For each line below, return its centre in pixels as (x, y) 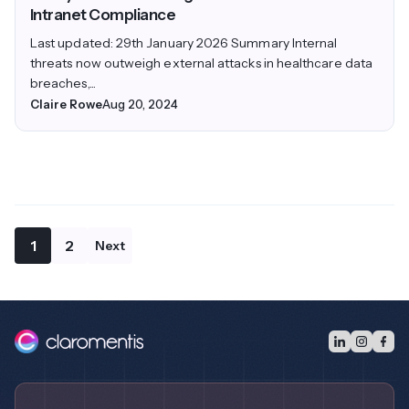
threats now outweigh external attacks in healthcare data (201, 63)
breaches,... (63, 83)
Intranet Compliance (103, 14)
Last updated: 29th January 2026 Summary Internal (184, 42)
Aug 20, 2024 (140, 104)
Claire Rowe (66, 104)
